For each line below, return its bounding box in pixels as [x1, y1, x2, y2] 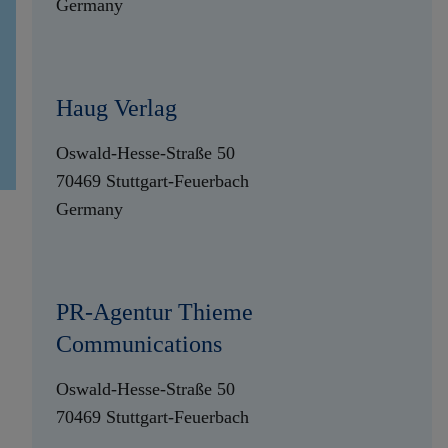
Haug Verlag [56, 95, 177, 121]
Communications [56, 331, 222, 357]
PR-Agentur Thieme [56, 299, 253, 325]
